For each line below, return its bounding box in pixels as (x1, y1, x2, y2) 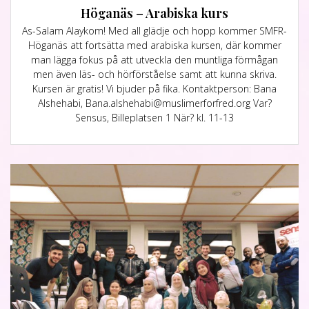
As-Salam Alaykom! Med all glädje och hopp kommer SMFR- (22, 23, 287, 37)
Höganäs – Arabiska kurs (81, 3, 228, 21)
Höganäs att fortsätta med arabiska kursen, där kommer (28, 38, 281, 52)
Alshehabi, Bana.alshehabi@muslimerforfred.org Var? (37, 96, 272, 110)
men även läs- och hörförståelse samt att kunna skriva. (32, 67, 277, 81)
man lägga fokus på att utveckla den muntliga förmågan (31, 52, 278, 66)
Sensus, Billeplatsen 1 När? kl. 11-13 (75, 110, 234, 124)
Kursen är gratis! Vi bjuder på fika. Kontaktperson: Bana (32, 81, 277, 95)
